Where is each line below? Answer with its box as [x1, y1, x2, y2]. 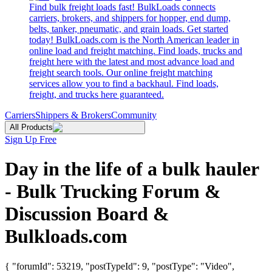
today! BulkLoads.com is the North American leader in [29, 35, 239, 45]
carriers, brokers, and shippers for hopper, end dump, [29, 13, 231, 23]
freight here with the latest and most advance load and [29, 56, 234, 67]
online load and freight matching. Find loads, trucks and [29, 46, 242, 56]
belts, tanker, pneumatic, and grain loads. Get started [29, 24, 228, 34]
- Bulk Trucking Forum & [5, 180, 221, 203]
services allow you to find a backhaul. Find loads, [29, 78, 219, 89]
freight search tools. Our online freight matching [29, 67, 212, 78]
